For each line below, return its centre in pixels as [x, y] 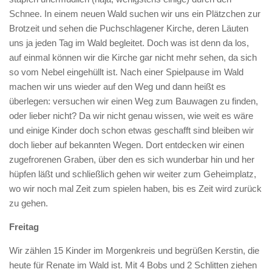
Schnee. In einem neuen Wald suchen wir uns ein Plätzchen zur [135, 14]
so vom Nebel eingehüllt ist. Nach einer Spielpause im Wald [126, 72]
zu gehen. [29, 203]
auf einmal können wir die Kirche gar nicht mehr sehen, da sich [133, 57]
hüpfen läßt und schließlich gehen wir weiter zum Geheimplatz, [133, 174]
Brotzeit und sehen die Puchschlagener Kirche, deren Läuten [129, 28]
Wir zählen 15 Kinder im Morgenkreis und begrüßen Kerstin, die [134, 250]
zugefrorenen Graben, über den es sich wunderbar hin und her [132, 159]
